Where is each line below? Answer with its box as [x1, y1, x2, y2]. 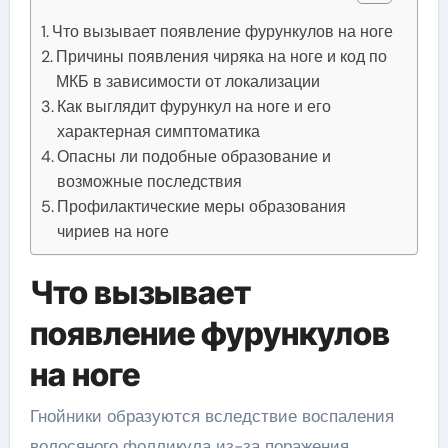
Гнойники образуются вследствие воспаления [29, 405, 394, 427]
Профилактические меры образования [56, 195, 346, 217]
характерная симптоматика [56, 120, 260, 142]
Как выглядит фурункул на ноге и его [56, 95, 331, 117]
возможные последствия [56, 170, 242, 192]
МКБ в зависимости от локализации [55, 70, 320, 92]
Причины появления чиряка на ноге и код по [55, 45, 387, 67]
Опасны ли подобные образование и [56, 145, 331, 167]
